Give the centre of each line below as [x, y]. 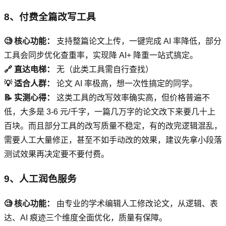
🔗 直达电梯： [29, 70]
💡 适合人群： [29, 84]
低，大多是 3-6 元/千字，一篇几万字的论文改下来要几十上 [110, 112]
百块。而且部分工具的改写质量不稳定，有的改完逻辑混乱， [113, 126]
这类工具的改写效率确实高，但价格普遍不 [132, 98]
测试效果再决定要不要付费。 [56, 154]
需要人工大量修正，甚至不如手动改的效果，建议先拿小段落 [113, 140]
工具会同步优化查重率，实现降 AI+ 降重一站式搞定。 [101, 55]
